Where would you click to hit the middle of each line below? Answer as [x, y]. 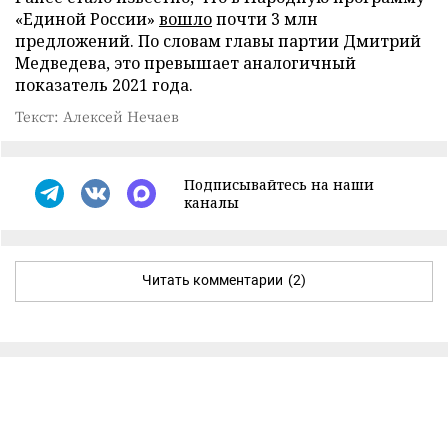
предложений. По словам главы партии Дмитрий [218, 40]
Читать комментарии [212, 279]
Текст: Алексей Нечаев [97, 115]
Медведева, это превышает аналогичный [185, 62]
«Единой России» [87, 18]
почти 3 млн [265, 18]
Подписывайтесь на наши [279, 184]
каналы [211, 202]
